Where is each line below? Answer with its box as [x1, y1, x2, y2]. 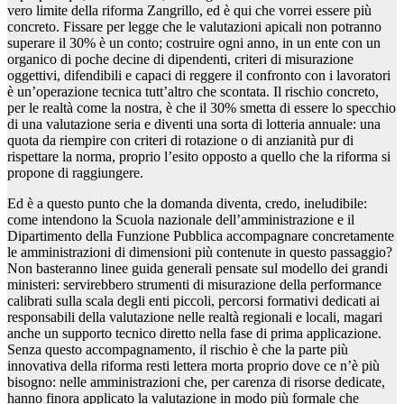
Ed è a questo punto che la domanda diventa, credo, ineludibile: [7, 196, 367, 212]
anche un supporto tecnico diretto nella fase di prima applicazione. [7, 326, 381, 342]
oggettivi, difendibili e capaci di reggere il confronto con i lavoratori [7, 68, 390, 84]
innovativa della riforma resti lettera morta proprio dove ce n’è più [7, 358, 380, 374]
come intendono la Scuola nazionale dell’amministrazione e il [7, 212, 354, 228]
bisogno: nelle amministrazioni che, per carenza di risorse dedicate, [7, 374, 385, 390]
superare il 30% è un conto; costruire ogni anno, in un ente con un [7, 35, 381, 51]
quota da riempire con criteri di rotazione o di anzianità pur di [7, 133, 353, 149]
